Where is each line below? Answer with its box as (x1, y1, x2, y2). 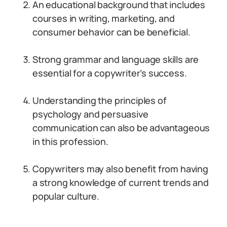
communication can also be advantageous (32, 122, 210, 134)
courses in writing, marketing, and (32, 12, 175, 24)
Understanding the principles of (32, 94, 167, 106)
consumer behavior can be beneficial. (32, 26, 191, 38)
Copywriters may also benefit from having (32, 163, 208, 175)
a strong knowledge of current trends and (32, 176, 209, 188)
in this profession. (32, 135, 108, 147)
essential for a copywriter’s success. (32, 67, 187, 79)
